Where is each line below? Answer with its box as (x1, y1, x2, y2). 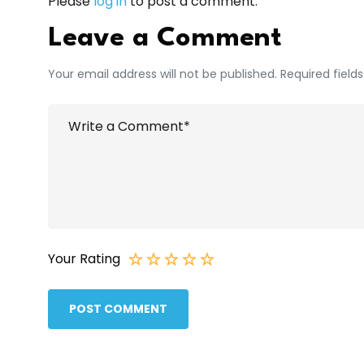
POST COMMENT (69, 301, 167, 318)
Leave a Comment (48, 24, 282, 52)
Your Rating (48, 249, 120, 268)
